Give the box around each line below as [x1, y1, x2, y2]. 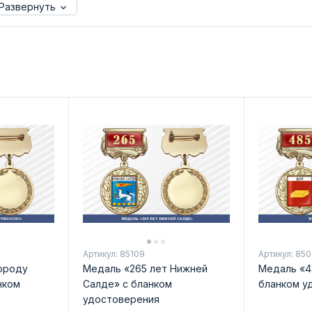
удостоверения [82, 292, 159, 305]
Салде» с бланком [82, 277, 172, 290]
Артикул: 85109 [82, 248, 145, 259]
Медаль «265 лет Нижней [82, 262, 208, 274]
